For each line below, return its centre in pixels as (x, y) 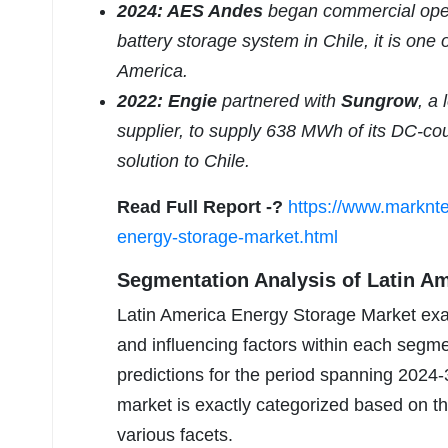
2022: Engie (167, 101)
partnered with (279, 101)
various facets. (175, 435)
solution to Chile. (183, 161)
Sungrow (379, 101)
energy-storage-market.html (227, 237)
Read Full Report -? (200, 207)
